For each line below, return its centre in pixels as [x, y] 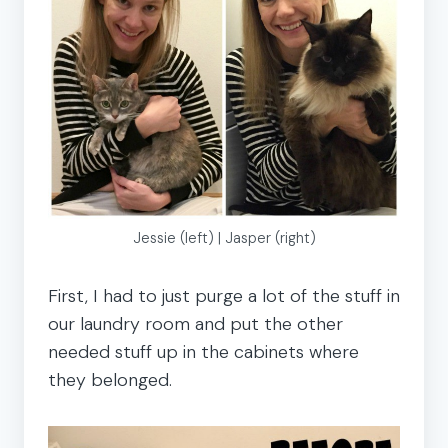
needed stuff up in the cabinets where [203, 351]
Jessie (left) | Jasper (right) [224, 237]
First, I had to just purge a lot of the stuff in [224, 295]
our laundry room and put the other [195, 323]
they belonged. [110, 379]
